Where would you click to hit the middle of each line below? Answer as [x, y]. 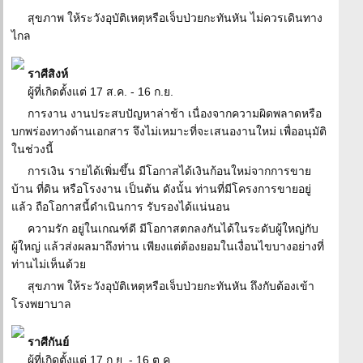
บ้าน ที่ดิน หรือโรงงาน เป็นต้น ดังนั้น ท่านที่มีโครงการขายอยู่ [161, 189]
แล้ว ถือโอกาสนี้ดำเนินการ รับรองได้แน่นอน [121, 207]
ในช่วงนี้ [32, 149]
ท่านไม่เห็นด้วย [49, 264]
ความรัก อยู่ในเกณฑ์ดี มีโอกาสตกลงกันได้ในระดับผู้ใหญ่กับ [173, 228]
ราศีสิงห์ [48, 74]
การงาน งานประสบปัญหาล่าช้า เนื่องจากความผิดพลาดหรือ [175, 113]
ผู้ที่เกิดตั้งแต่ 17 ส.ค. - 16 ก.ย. [100, 92]
